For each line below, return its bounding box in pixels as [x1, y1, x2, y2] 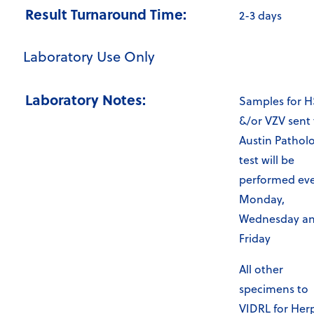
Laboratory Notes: [25, 89, 146, 110]
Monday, [239, 191, 285, 207]
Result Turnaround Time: [25, 4, 186, 25]
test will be [239, 152, 294, 168]
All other [239, 261, 283, 278]
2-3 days [239, 8, 282, 24]
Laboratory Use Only [23, 46, 155, 67]
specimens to [239, 281, 308, 297]
